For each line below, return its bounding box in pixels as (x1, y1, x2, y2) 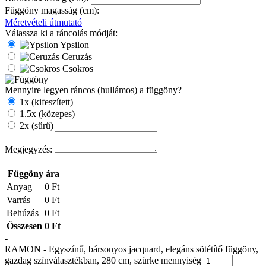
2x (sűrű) (20, 120, 53, 131)
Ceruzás (62, 51, 92, 62)
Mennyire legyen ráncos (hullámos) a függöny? (5, 84, 182, 95)
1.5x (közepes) (20, 108, 75, 119)
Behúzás (7, 207, 39, 218)
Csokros (62, 63, 93, 74)
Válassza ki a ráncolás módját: (5, 27, 118, 38)
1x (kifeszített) (20, 96, 73, 107)
